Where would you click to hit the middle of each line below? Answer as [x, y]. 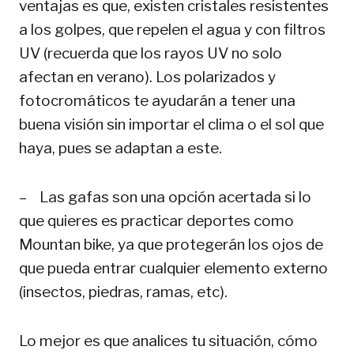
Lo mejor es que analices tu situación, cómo [168, 341]
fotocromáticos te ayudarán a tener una [157, 100]
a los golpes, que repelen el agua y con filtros [172, 29]
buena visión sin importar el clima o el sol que [171, 124]
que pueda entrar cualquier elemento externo [173, 268]
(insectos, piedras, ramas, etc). [125, 292]
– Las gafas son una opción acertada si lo [165, 197]
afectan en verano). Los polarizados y [147, 77]
